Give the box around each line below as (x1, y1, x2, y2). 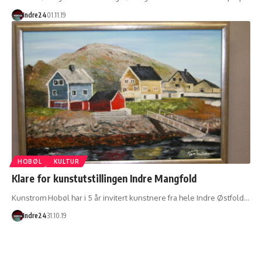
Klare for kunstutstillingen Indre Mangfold (12, 172, 196, 185)
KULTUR (53, 158, 80, 166)
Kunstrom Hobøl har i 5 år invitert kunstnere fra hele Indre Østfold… (12, 193, 249, 203)
